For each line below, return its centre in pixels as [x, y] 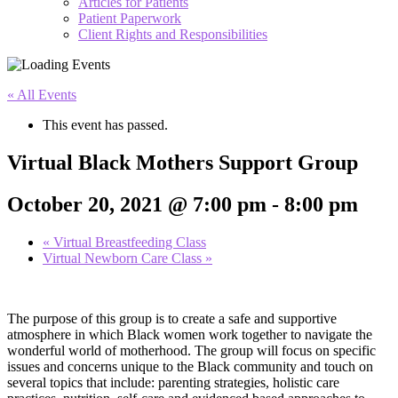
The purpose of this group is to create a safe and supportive [172, 318]
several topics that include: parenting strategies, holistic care [173, 382]
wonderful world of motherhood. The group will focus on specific [191, 350]
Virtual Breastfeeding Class [128, 242]
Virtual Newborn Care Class [124, 258]
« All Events [42, 95]
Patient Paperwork [130, 18]
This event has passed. [105, 125]
